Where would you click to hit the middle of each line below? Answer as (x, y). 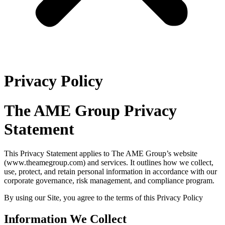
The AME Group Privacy (90, 110)
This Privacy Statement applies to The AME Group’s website (101, 154)
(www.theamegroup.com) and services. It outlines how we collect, (109, 163)
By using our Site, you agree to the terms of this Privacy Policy (103, 198)
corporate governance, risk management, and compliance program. (109, 181)
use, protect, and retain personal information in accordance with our (110, 172)
